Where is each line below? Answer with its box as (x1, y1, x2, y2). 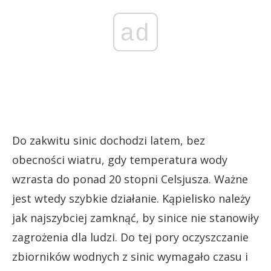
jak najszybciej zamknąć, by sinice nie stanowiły (12, 210, 259, 225)
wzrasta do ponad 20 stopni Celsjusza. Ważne (12, 171, 248, 186)
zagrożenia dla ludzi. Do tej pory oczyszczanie (12, 229, 249, 244)
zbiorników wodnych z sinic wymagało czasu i (12, 249, 248, 264)
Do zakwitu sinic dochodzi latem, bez (12, 132, 205, 148)
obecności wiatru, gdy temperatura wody (12, 152, 227, 167)
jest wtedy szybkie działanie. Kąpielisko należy (12, 191, 250, 206)
